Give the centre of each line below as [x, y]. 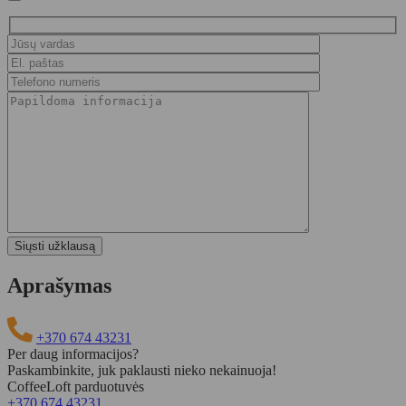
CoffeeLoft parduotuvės [76, 386]
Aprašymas [59, 285]
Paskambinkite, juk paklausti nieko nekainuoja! [142, 370]
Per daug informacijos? [73, 353]
